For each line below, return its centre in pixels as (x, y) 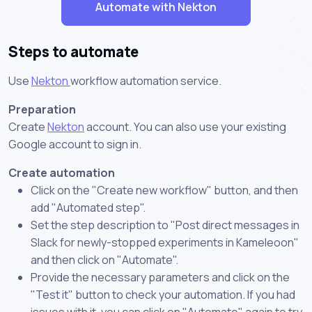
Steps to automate (73, 51)
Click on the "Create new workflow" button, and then (164, 190)
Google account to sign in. (75, 144)
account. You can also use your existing (185, 126)
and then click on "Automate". (104, 259)
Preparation (42, 109)
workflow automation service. (146, 80)
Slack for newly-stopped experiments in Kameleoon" (165, 242)
